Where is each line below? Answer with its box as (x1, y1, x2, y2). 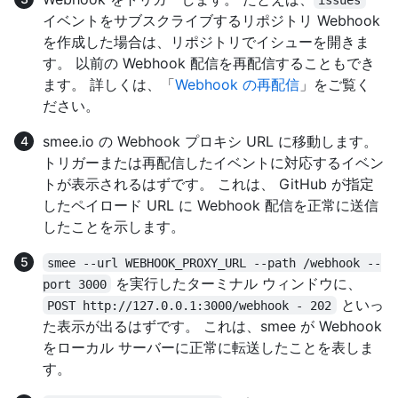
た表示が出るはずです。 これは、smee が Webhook (43, 316, 382, 335)
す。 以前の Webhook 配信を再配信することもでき (43, 53, 375, 72)
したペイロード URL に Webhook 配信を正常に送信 (43, 195, 378, 214)
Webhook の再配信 (175, 75, 299, 93)
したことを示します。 (43, 217, 185, 235)
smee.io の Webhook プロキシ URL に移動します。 (43, 131, 378, 150)
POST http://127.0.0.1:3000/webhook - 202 (47, 298, 332, 313)
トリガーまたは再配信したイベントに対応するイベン (43, 153, 384, 171)
